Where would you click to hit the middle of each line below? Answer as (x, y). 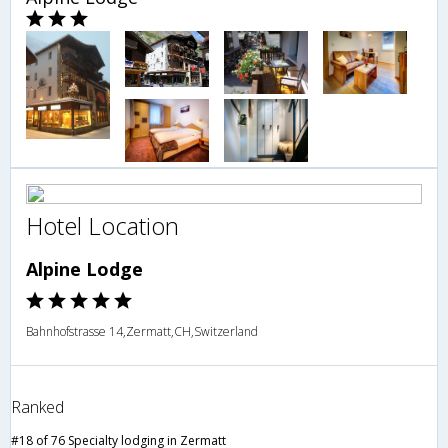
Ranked (37, 407)
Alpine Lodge (84, 269)
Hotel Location (102, 226)
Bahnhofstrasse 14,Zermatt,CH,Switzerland (142, 332)
